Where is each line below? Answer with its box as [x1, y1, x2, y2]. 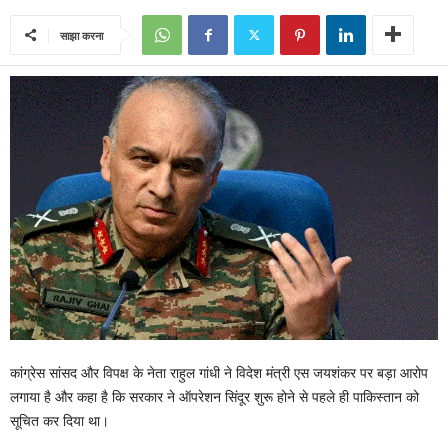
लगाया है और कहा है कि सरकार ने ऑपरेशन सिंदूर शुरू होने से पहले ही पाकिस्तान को [10, 389, 419, 406]
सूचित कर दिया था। [10, 413, 109, 430]
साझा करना [60, 28, 103, 43]
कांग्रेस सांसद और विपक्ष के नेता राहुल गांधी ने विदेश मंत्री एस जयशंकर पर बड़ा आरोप [10, 365, 428, 382]
